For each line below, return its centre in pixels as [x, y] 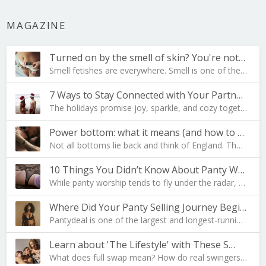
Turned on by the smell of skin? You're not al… [242, 58]
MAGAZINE [36, 26]
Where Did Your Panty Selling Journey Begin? [243, 208]
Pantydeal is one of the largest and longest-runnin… [240, 220]
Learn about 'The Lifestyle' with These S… [142, 245]
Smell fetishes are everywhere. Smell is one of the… [148, 71]
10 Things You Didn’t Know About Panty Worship [242, 170]
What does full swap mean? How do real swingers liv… [244, 258]
